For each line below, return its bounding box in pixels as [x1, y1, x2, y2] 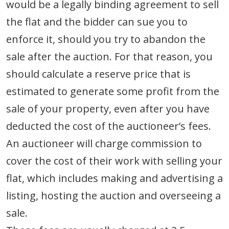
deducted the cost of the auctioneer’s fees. [6, 119, 211, 133]
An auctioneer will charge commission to [6, 136, 202, 150]
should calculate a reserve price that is [6, 66, 191, 81]
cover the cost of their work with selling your [6, 153, 222, 168]
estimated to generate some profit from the [6, 84, 219, 98]
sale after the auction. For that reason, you [6, 49, 213, 63]
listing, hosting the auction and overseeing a [6, 188, 221, 202]
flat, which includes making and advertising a [6, 171, 223, 185]
